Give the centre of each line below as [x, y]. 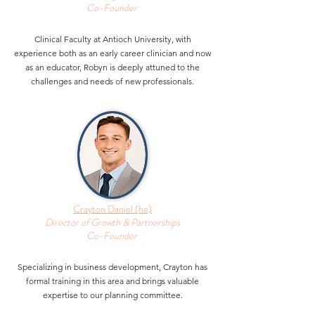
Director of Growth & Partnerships [112, 222]
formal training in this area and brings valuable [112, 281]
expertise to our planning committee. [112, 295]
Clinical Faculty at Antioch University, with [112, 39]
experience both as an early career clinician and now [112, 53]
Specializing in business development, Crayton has [112, 267]
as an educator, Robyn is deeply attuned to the [112, 67]
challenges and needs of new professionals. [112, 81]
